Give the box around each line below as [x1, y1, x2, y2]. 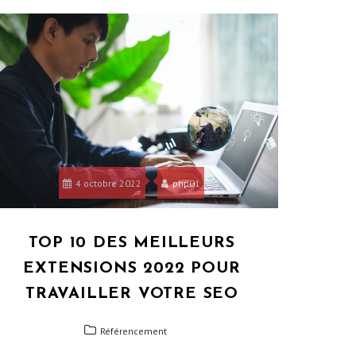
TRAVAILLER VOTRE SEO [25, 285, 238, 302]
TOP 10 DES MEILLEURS [29, 234, 235, 251]
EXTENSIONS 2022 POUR [23, 260, 241, 277]
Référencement [100, 324, 168, 337]
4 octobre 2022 [75, 176, 142, 189]
